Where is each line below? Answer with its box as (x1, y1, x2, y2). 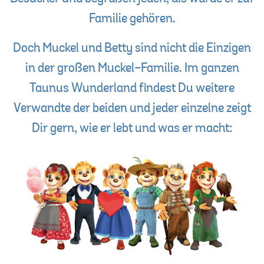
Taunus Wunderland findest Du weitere (29, 80, 235, 97)
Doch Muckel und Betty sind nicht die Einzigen (13, 39, 251, 57)
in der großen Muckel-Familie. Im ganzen (25, 60, 239, 77)
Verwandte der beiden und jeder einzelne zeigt (13, 100, 251, 117)
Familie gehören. (88, 10, 176, 28)
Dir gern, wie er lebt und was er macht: (32, 120, 232, 137)
